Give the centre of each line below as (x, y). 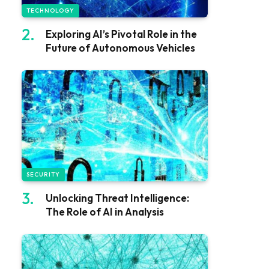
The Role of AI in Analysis (105, 211)
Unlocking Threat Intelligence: (117, 198)
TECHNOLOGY (50, 11)
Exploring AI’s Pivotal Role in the (121, 34)
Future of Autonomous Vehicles (120, 48)
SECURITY (43, 174)
